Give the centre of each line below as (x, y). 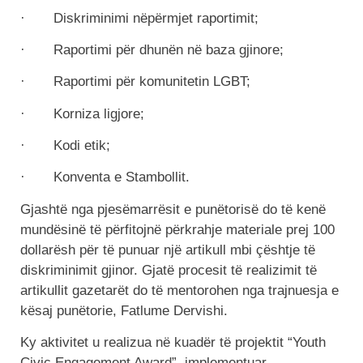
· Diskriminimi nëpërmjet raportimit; (139, 18)
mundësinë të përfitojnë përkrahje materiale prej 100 (177, 229)
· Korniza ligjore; (82, 113)
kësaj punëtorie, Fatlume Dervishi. (124, 310)
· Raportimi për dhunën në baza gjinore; (152, 49)
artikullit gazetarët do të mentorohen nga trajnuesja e (179, 290)
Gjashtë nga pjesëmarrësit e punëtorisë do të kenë (173, 209)
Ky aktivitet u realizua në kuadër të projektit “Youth (173, 343)
